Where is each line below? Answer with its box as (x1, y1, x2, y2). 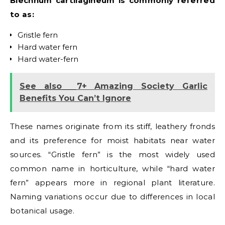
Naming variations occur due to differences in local (10, 192, 215, 201)
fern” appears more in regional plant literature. (10, 178, 215, 187)
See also (20, 81, 62, 91)
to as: (10, 10, 34, 19)
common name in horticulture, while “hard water (10, 164, 215, 173)
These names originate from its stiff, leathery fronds (10, 122, 215, 131)
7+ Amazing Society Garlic (76, 81, 208, 91)
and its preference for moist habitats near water (10, 136, 215, 145)
